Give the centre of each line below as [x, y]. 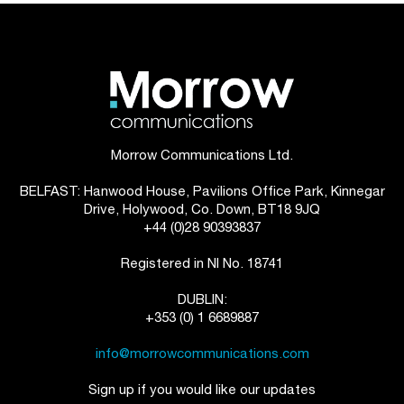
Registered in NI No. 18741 [202, 262]
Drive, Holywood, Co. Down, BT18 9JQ [202, 208]
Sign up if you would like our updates [202, 389]
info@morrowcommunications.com [202, 353]
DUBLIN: [202, 298]
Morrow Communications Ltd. [202, 154]
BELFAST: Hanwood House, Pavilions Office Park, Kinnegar [202, 190]
